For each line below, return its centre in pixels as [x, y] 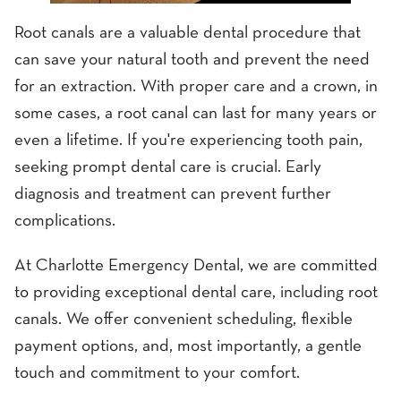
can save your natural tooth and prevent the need [192, 61]
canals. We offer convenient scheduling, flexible [183, 320]
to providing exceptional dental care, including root [196, 293]
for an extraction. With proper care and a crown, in [196, 88]
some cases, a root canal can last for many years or [196, 115]
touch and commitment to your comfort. [157, 373]
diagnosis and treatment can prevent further [173, 195]
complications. [65, 222]
